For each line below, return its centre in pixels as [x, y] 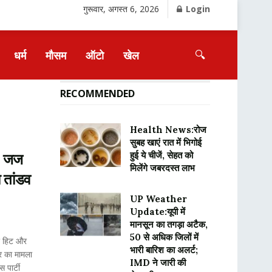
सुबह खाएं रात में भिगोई [165, 142]
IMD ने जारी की [158, 263]
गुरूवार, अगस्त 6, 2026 [121, 9]
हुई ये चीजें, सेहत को [161, 155]
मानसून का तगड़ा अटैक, [168, 224]
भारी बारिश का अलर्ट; [164, 250]
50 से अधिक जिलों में [164, 237]
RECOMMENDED [97, 93]
